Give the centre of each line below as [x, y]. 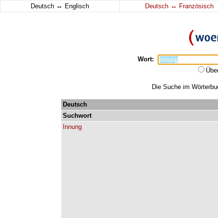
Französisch [195, 6]
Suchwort [77, 116]
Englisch [76, 6]
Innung [72, 127]
